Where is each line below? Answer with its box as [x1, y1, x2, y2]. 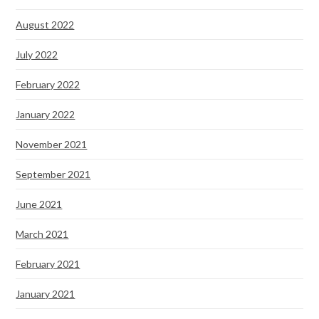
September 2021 [16, 167, 91, 180]
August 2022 [16, 18, 75, 31]
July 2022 [16, 48, 58, 61]
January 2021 [16, 287, 75, 300]
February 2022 [16, 78, 80, 90]
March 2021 [16, 227, 69, 240]
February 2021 [16, 257, 80, 270]
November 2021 [16, 137, 88, 150]
